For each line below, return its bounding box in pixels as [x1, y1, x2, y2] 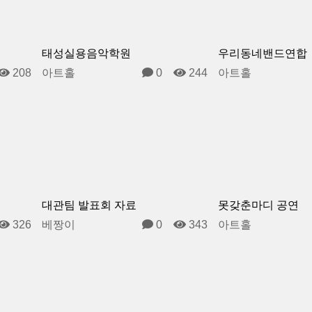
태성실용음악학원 [41, 47, 131, 60]
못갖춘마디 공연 [218, 198, 299, 211]
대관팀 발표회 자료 [41, 198, 136, 211]
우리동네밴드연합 [218, 47, 308, 60]
